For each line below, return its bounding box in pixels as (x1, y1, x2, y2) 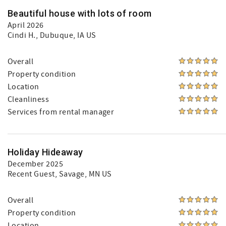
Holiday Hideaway (8, 147, 83, 157)
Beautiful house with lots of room (8, 8, 152, 19)
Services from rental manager (8, 107, 115, 117)
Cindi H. (8, 30, 36, 40)
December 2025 (8, 159, 64, 169)
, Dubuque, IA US (35, 30, 96, 40)
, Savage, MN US (54, 169, 112, 179)
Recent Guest (8, 169, 55, 179)
